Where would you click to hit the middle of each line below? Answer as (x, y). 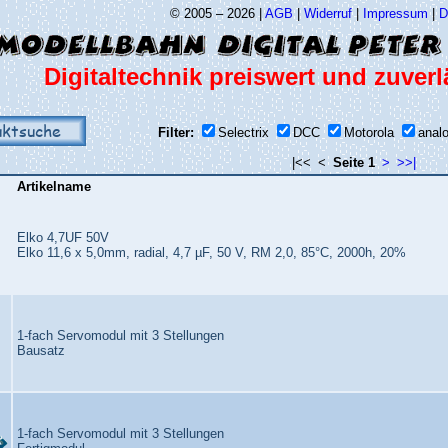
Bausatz (41, 350)
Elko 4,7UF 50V (63, 237)
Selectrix (243, 132)
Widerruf (328, 13)
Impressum (395, 13)
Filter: (175, 132)
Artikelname (54, 186)
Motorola (368, 132)
